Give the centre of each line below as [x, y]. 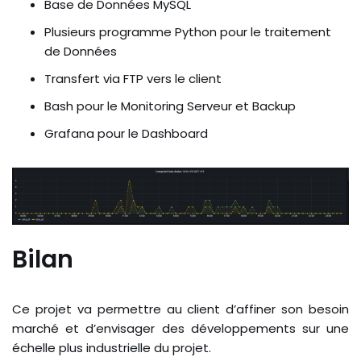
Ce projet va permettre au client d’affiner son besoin [180, 309]
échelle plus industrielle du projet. [112, 348]
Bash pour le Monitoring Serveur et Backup [170, 106]
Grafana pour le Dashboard [126, 134]
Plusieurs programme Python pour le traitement [188, 32]
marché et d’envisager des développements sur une [180, 329]
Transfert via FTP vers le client [133, 79]
